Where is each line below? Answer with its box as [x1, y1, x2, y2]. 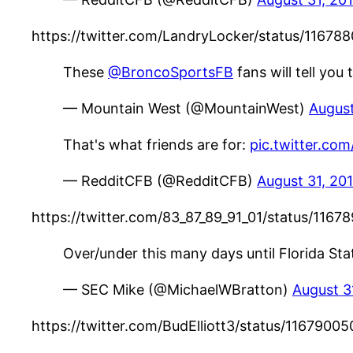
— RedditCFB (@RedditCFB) [63, 173, 257, 190]
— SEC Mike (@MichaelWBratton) [63, 281, 292, 299]
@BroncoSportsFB [108, 64, 233, 81]
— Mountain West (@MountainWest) [63, 100, 309, 117]
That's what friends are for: [63, 136, 250, 154]
